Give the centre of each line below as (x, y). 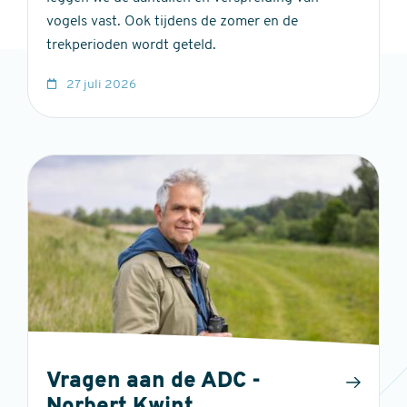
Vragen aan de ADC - (154, 382)
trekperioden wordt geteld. (131, 45)
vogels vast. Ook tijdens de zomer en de (172, 21)
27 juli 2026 (101, 84)
